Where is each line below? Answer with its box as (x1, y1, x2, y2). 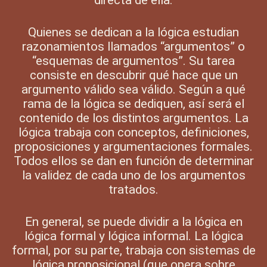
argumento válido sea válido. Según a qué (21, 82, 246, 97)
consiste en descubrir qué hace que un (29, 67, 238, 82)
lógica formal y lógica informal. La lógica (24, 228, 243, 243)
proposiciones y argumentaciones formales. (14, 139, 253, 154)
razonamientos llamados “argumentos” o (22, 39, 245, 54)
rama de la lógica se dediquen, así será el (23, 96, 244, 111)
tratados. (108, 182, 159, 197)
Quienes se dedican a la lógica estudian (28, 24, 239, 39)
